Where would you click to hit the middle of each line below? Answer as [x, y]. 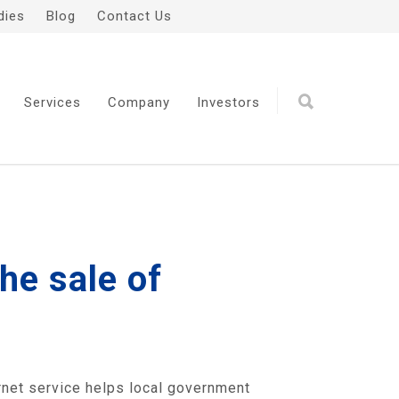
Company [139, 102]
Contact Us [134, 16]
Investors [228, 102]
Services [53, 102]
